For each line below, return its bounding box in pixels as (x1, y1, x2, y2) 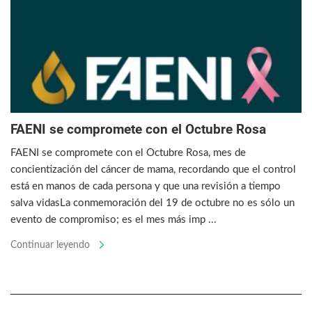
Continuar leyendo (10, 240, 93, 251)
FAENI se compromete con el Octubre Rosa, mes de (10, 147, 246, 158)
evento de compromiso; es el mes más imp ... (10, 214, 217, 225)
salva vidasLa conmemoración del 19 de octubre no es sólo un (10, 197, 295, 208)
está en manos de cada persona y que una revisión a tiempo (10, 180, 281, 192)
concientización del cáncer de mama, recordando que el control (10, 164, 296, 175)
